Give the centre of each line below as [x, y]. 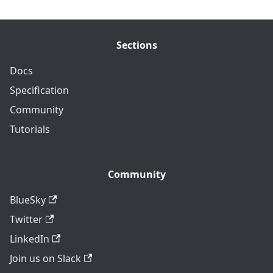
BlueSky [28, 200]
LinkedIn [30, 239]
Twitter [26, 219]
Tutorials [30, 129]
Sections [136, 45]
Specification [39, 90]
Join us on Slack [45, 258]
